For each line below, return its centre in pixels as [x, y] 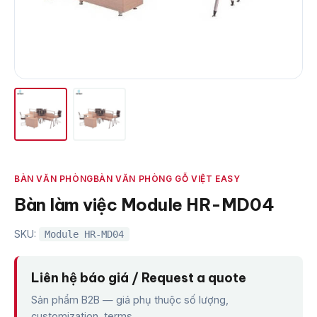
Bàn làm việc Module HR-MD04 [144, 205]
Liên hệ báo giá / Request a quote [139, 278]
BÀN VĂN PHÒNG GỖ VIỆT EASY [167, 179]
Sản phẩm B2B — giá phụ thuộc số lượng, [130, 300]
